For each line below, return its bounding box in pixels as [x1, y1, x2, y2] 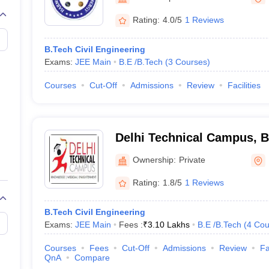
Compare [74, 253, 110, 262]
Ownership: [132, 154, 176, 165]
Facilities [227, 80, 261, 90]
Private [178, 154, 205, 165]
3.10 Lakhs [147, 220, 190, 229]
